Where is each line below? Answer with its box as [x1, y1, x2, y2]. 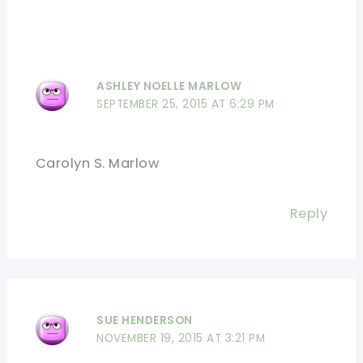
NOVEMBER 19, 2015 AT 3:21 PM [96, 330, 266, 346]
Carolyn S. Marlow [35, 154, 160, 173]
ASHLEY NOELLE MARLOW [96, 79, 242, 95]
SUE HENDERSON [96, 312, 193, 328]
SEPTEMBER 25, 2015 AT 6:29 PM [96, 96, 275, 113]
